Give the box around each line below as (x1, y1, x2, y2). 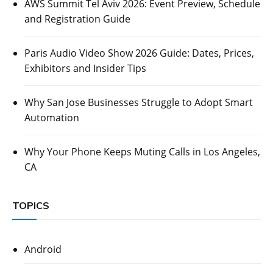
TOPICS (12, 199, 49, 211)
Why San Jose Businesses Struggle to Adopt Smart (24, 95, 253, 109)
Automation (24, 110, 79, 124)
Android (24, 242, 62, 256)
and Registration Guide (24, 12, 130, 26)
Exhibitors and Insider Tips (24, 61, 146, 75)
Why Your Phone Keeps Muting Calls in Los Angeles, (24, 144, 260, 158)
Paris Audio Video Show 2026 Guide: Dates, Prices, (24, 46, 254, 60)
